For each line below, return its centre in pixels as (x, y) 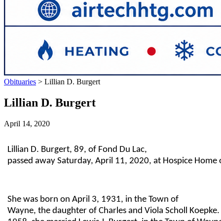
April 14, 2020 (27, 123)
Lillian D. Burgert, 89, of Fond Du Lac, (77, 149)
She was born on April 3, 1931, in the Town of (93, 199)
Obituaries (20, 82)
